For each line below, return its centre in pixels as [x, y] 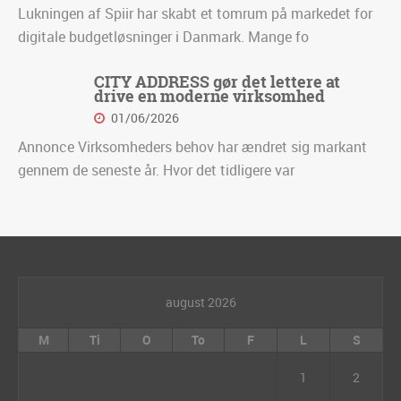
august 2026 [200, 303]
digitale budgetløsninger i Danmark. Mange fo [163, 37]
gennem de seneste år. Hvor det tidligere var [156, 171]
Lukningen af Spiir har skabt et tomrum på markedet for [195, 14]
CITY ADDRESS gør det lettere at [217, 82]
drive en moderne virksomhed [209, 97]
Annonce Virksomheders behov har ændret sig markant [192, 147]
